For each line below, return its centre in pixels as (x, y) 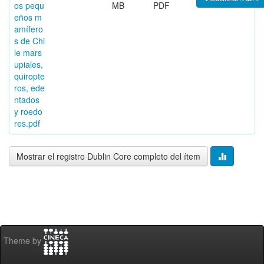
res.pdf (27, 123)
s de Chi (29, 41)
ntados (27, 100)
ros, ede (29, 88)
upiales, (29, 64)
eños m (28, 17)
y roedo (28, 111)
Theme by (24, 241)
